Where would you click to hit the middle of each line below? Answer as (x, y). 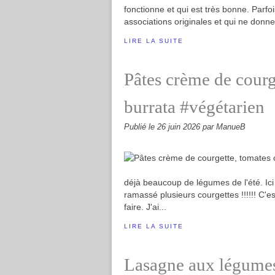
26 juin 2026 (180, 127)
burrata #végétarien (194, 107)
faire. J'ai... (145, 207)
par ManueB (224, 127)
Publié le (141, 127)
